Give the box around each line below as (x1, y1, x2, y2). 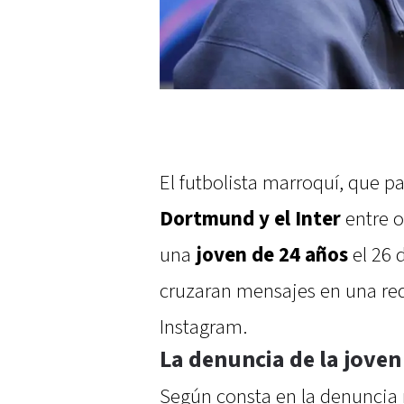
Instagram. (160, 313, 247, 341)
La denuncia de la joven (160, 344, 401, 375)
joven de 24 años (196, 241, 348, 269)
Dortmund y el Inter (160, 205, 341, 233)
